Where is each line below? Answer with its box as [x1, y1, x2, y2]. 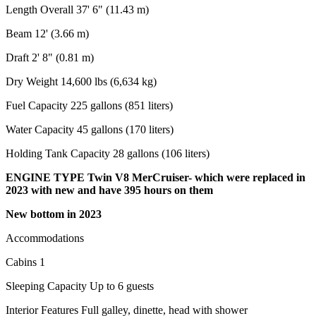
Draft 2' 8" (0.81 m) [6, 51, 94, 63]
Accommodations [6, 231, 84, 244]
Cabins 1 [6, 255, 45, 268]
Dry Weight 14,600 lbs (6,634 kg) [6, 75, 157, 87]
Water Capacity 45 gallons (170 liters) [6, 123, 174, 135]
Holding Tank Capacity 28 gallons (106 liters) [6, 147, 209, 159]
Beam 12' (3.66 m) [6, 27, 89, 39]
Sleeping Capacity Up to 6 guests [6, 279, 154, 292]
